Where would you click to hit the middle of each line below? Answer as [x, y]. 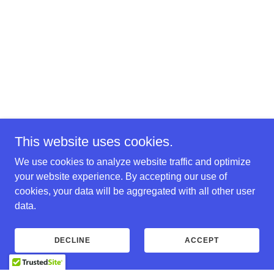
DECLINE [72, 240]
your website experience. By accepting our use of [121, 176]
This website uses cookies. [94, 142]
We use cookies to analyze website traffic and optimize [133, 162]
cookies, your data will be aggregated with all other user [135, 191]
